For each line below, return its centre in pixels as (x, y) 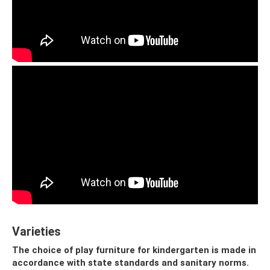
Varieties (36, 231)
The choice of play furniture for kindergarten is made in (134, 250)
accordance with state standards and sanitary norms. (130, 262)
